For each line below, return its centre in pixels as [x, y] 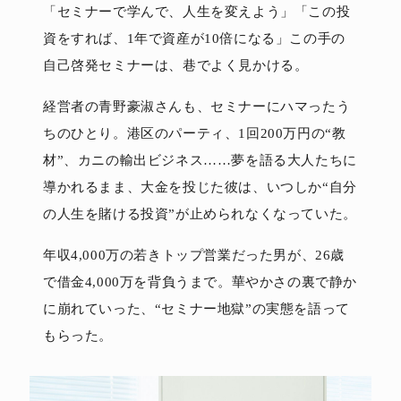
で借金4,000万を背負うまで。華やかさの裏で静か [200, 282]
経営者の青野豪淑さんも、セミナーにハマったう [197, 106]
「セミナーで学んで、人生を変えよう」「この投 [197, 11]
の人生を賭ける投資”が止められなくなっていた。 [200, 213]
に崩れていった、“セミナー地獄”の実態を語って [196, 308]
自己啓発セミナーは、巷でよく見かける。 [176, 65]
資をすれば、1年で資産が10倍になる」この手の [194, 38]
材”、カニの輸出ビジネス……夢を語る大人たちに [200, 160]
